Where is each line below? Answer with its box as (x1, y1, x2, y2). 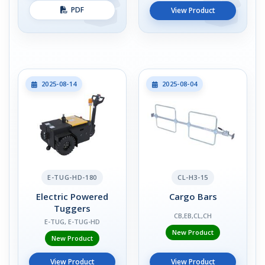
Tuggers (54, 202, 91, 214)
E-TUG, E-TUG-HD (44, 217, 100, 226)
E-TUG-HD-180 (47, 173, 97, 182)
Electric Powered (36, 190, 108, 202)
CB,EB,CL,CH (174, 211, 212, 220)
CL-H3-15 (177, 173, 209, 182)
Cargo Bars (169, 190, 217, 202)
